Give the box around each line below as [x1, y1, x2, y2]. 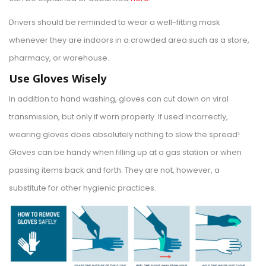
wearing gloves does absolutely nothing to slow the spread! [9, 129, 240, 141]
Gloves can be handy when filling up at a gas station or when [9, 147, 242, 159]
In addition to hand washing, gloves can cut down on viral [9, 93, 229, 105]
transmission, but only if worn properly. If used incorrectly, [9, 111, 228, 123]
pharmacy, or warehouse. [9, 52, 109, 64]
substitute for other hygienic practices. [9, 182, 156, 194]
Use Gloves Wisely [9, 71, 106, 86]
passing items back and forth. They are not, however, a [9, 164, 220, 176]
